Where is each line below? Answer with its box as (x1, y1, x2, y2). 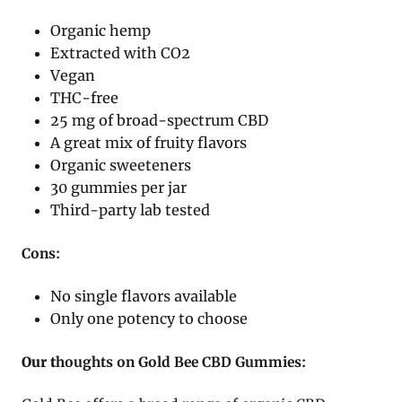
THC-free (50, 89, 119, 108)
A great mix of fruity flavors (50, 134, 248, 153)
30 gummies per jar (50, 179, 188, 197)
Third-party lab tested (50, 201, 211, 220)
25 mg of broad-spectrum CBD (50, 111, 269, 130)
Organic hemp (50, 22, 152, 40)
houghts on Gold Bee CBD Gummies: (56, 354, 306, 371)
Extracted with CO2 (50, 44, 191, 63)
